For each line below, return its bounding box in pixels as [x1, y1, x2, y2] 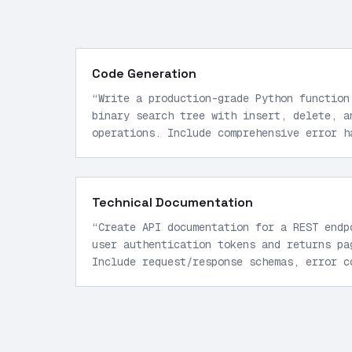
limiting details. [92, 272, 199, 286]
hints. [92, 143, 130, 157]
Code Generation [92, 65, 196, 82]
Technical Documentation [92, 194, 253, 211]
